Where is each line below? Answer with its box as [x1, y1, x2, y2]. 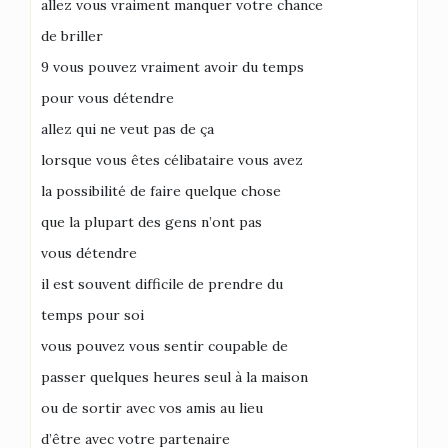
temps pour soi [41, 306, 144, 324]
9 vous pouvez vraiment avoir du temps [41, 58, 304, 76]
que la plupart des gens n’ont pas [41, 213, 262, 231]
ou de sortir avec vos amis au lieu [41, 399, 263, 417]
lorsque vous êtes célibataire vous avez [41, 151, 303, 169]
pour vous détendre [41, 89, 174, 107]
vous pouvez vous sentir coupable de [41, 337, 288, 355]
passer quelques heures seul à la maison [41, 368, 308, 386]
